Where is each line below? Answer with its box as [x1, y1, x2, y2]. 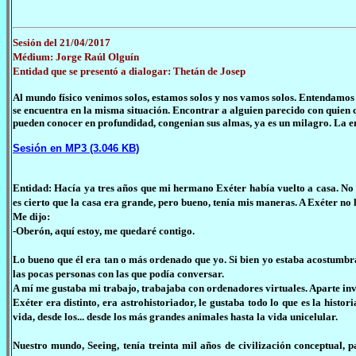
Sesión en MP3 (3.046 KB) [13, 142, 139, 154]
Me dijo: [13, 211, 50, 222]
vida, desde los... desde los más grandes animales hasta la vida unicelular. [13, 311, 338, 323]
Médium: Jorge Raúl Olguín [13, 51, 139, 63]
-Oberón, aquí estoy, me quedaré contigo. [13, 225, 195, 237]
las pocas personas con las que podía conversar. [13, 268, 224, 280]
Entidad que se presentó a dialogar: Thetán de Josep [13, 65, 246, 77]
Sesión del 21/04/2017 [13, 37, 110, 48]
